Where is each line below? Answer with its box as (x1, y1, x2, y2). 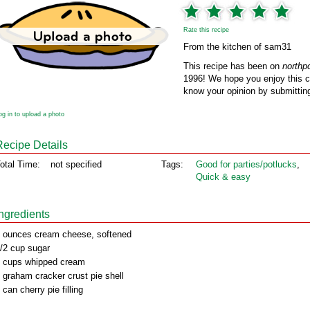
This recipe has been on (183, 61, 282, 71)
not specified (51, 159, 102, 170)
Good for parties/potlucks (196, 159, 297, 170)
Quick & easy (196, 172, 250, 182)
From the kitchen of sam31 (183, 42, 291, 52)
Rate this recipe (183, 26, 229, 33)
